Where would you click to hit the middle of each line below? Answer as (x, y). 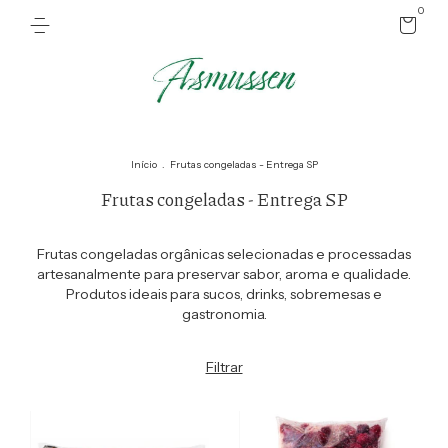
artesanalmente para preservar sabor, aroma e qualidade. (224, 274)
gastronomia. (224, 314)
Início (143, 164)
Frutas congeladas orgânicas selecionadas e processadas (224, 254)
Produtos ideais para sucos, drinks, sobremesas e (224, 294)
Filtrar (224, 367)
